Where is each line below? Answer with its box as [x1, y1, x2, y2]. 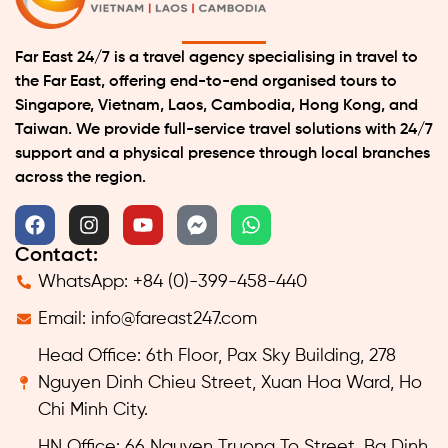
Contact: [15, 245, 98, 266]
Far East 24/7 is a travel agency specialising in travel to [15, 50, 418, 67]
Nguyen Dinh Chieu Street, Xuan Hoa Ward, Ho [37, 373, 422, 392]
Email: [37, 309, 91, 328]
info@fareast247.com [90, 309, 257, 328]
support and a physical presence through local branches [15, 146, 430, 163]
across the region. [15, 170, 146, 187]
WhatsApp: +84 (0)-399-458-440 [37, 272, 307, 291]
